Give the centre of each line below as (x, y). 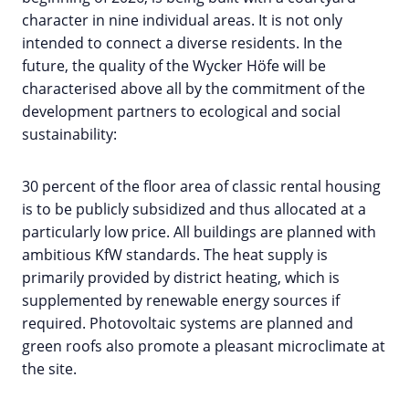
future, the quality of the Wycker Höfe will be (174, 66)
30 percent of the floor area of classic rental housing (201, 187)
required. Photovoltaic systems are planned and (188, 324)
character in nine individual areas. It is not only (182, 21)
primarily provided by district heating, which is (181, 278)
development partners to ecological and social (181, 112)
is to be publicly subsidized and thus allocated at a (194, 210)
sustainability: (69, 135)
